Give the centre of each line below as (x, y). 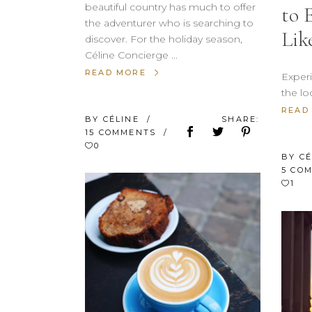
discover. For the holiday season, (164, 39)
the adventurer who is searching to (169, 23)
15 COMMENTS (123, 132)
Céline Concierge (128, 55)
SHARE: (241, 119)
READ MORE (116, 72)
